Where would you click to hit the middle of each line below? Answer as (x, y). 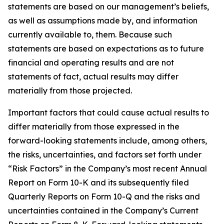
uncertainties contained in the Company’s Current (103, 210)
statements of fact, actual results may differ (93, 76)
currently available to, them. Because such (90, 34)
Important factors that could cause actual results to (108, 112)
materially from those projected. (70, 90)
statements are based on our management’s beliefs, (108, 6)
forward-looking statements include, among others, (107, 140)
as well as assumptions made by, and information (103, 20)
